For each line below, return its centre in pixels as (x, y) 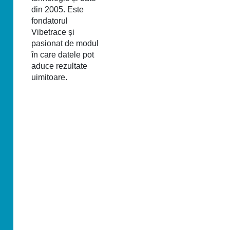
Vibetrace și (53, 32)
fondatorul (50, 21)
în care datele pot (63, 55)
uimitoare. (49, 77)
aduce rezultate (59, 66)
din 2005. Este (57, 9)
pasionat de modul (65, 43)
